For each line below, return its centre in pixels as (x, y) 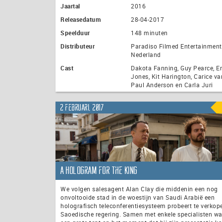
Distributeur (78, 46)
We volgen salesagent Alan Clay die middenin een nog (139, 189)
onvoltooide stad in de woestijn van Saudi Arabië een (138, 197)
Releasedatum (81, 20)
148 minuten (149, 33)
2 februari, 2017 (82, 107)
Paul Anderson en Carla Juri (172, 85)
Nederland (146, 55)
